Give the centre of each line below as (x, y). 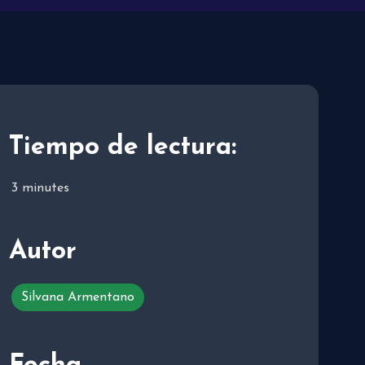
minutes (46, 188)
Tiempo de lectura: (123, 147)
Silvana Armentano (78, 297)
